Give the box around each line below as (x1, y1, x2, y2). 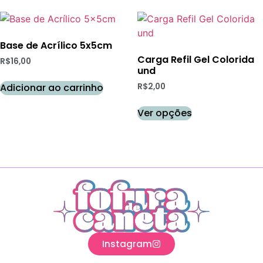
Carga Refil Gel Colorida (137, 52, 254, 66)
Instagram (102, 237, 152, 250)
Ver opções (137, 106, 192, 120)
